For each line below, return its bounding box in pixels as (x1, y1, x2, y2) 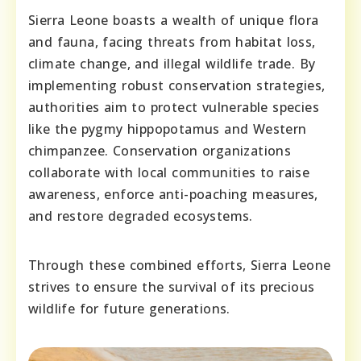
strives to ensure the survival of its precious (28, 277, 315, 296)
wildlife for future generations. (28, 299, 230, 317)
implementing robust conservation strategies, (28, 76, 326, 94)
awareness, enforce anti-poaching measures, (28, 185, 318, 203)
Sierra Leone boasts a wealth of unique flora (28, 10, 319, 29)
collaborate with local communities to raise (28, 163, 310, 181)
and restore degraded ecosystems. (28, 206, 253, 225)
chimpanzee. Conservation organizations (28, 141, 292, 160)
